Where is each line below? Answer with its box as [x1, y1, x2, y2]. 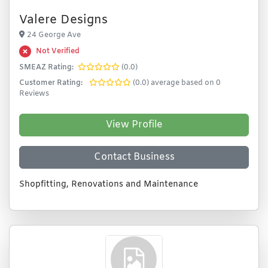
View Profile [105, 118, 163, 131]
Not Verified [36, 47, 80, 56]
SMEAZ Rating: [19, 63, 74, 72]
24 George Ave [27, 31, 81, 40]
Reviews [19, 89, 49, 99]
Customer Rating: [19, 78, 83, 88]
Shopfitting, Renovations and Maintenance [19, 179, 198, 190]
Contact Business [93, 151, 175, 163]
